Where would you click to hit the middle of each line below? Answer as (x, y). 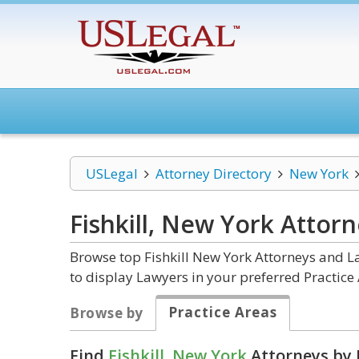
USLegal (112, 173)
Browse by (107, 313)
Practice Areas (222, 312)
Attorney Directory (213, 173)
